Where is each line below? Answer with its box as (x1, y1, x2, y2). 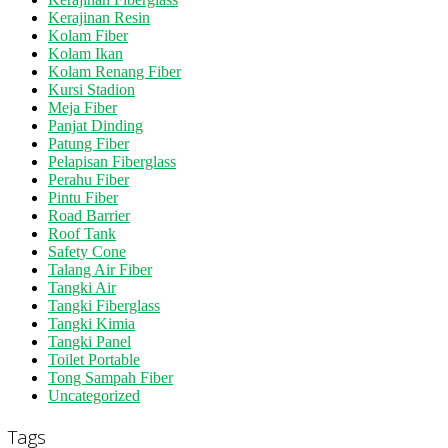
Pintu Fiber (48, 188, 118, 206)
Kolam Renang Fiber (48, 62, 181, 80)
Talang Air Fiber (48, 260, 152, 278)
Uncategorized (48, 386, 140, 404)
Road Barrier (48, 206, 130, 224)
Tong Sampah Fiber (48, 368, 173, 386)
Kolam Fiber (48, 26, 128, 44)
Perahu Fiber (48, 170, 129, 188)
